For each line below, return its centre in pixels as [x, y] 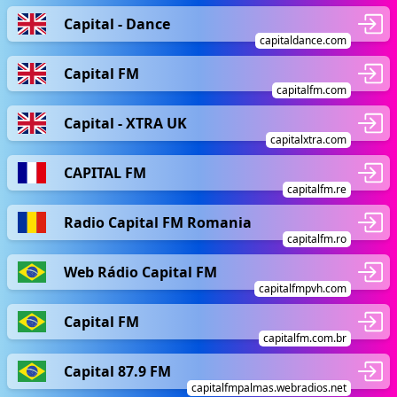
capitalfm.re [317, 189]
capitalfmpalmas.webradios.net [269, 388]
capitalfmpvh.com [303, 288]
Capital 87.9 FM [117, 371]
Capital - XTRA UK [125, 123]
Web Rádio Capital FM [140, 272]
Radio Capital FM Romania [158, 222]
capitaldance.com [303, 40]
